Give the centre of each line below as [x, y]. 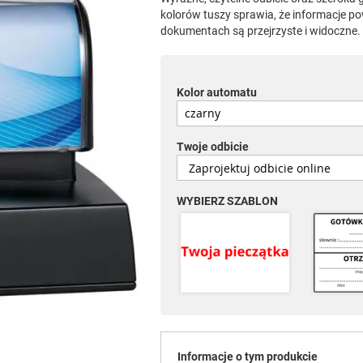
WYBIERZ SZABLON [227, 201]
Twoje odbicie [212, 146]
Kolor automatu [216, 92]
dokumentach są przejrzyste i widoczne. [260, 31]
